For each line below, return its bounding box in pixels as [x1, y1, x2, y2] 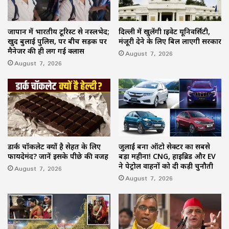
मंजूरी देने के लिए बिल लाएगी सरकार [119, 36, 221, 46]
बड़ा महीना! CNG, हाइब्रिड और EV [119, 151, 216, 161]
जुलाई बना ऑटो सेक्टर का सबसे [119, 141, 210, 151]
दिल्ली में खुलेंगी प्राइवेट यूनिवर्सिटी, [119, 26, 210, 36]
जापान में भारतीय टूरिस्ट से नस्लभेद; [8, 26, 109, 36]
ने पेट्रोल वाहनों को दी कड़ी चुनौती [119, 161, 213, 171]
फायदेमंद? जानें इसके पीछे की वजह [8, 151, 108, 161]
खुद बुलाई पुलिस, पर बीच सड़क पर [8, 36, 107, 46]
